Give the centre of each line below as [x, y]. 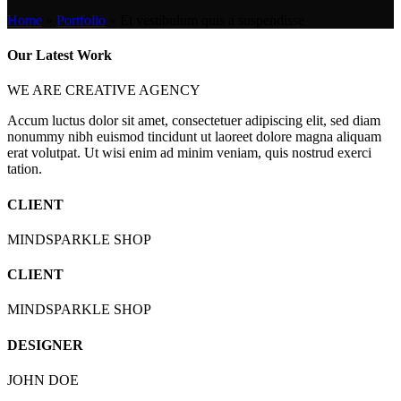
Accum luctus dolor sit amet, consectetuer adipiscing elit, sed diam [194, 121]
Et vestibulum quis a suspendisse [212, 20]
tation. [25, 169]
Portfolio [81, 20]
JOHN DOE [43, 380]
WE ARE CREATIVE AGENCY [104, 90]
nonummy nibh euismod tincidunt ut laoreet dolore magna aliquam [194, 137]
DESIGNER [45, 345]
